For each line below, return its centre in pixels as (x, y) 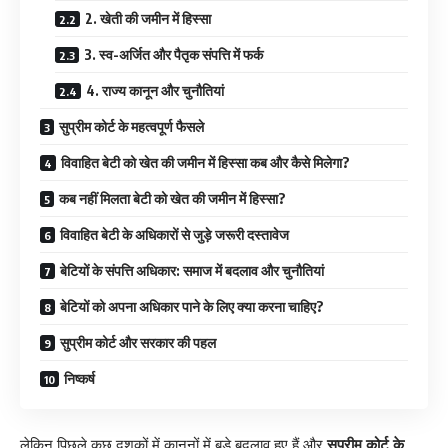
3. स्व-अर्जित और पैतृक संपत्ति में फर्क (173, 55)
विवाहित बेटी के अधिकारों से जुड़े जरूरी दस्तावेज (174, 235)
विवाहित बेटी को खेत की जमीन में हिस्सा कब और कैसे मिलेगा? (205, 163)
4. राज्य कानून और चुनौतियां (155, 91)
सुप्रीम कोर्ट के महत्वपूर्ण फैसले (131, 127)
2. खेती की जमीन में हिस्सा (148, 19)
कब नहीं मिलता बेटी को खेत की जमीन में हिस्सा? (172, 199)
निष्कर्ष (79, 379)
